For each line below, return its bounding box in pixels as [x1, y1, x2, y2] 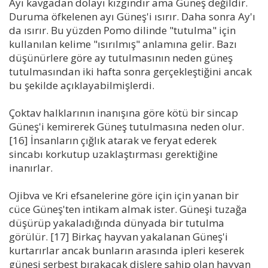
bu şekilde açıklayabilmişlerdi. [9, 78, 154, 92]
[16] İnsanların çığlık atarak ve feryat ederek [9, 133, 217, 147]
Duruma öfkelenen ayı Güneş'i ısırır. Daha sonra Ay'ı [9, 9, 255, 23]
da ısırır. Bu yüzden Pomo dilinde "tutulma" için [9, 23, 236, 37]
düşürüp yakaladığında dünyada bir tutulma [9, 215, 224, 230]
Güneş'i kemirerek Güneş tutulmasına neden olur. [9, 119, 244, 133]
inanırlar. [9, 160, 53, 175]
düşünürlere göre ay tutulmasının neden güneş [9, 50, 233, 65]
